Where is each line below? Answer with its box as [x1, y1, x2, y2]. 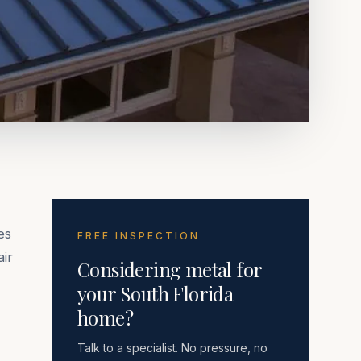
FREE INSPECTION [77, 230, 200, 243]
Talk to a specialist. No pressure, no [77, 341, 268, 355]
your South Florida [77, 280, 234, 307]
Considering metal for [77, 256, 262, 283]
